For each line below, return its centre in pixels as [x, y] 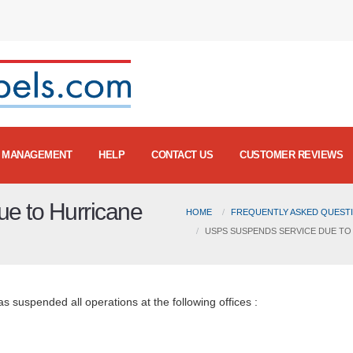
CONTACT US [182, 154]
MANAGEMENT [37, 154]
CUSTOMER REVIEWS [291, 154]
